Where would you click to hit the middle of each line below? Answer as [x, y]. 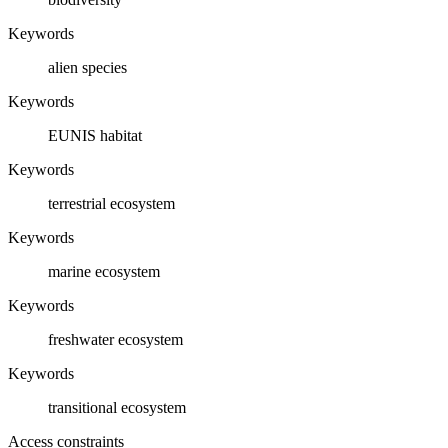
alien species [87, 67]
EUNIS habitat [95, 135]
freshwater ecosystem [115, 339]
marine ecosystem [104, 271]
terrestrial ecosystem [111, 203]
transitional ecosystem [117, 407]
